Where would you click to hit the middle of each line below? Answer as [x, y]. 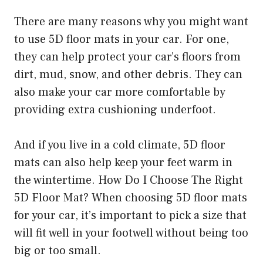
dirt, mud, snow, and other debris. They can [128, 74]
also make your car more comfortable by [120, 92]
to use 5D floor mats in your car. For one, [122, 39]
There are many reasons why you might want [131, 21]
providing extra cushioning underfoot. [115, 109]
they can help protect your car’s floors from [127, 57]
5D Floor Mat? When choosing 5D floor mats [131, 198]
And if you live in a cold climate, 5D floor [120, 145]
